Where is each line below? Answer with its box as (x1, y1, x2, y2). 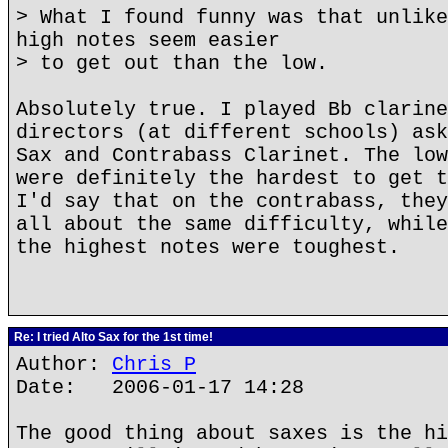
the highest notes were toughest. (16, 236, 400, 259)
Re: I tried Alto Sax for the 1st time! (11, 330, 213, 344)
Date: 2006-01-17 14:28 (16, 376, 304, 399)
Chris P (112, 353, 196, 376)
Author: (16, 353, 112, 376)
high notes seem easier (16, 29, 280, 52)
